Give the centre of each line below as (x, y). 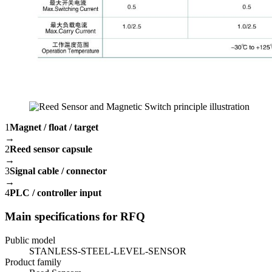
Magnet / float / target (54, 127)
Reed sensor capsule (51, 149)
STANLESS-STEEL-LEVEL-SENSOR (108, 251)
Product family (33, 262)
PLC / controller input (56, 193)
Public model (30, 240)
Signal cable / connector (58, 171)
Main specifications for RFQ (75, 216)
